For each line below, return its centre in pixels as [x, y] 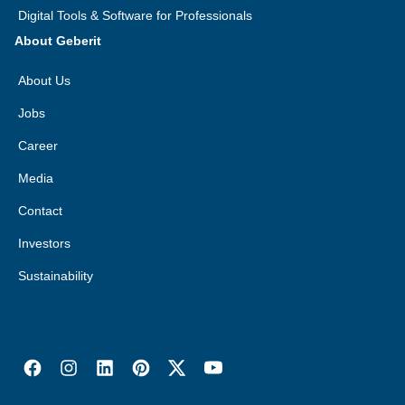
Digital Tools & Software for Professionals [135, 15]
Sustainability [56, 276]
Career [38, 146]
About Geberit [58, 41]
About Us [44, 80]
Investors [44, 243]
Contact [40, 211]
